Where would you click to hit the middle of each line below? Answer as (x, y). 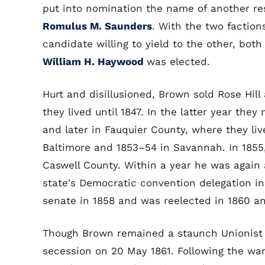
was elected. (178, 62)
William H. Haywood (95, 62)
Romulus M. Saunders (97, 26)
